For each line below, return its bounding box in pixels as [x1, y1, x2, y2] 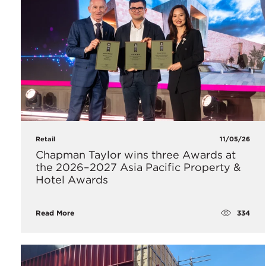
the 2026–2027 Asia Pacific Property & [36, 161, 241, 174]
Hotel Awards [36, 173, 108, 186]
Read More [36, 208, 74, 218]
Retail [36, 135, 55, 144]
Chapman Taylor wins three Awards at [36, 148, 236, 161]
